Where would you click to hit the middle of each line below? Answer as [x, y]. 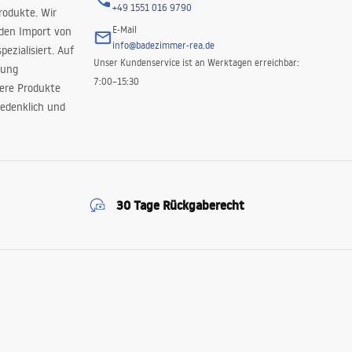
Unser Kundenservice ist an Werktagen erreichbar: [196, 62]
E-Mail [124, 29]
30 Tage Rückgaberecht [180, 205]
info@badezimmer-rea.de [163, 45]
